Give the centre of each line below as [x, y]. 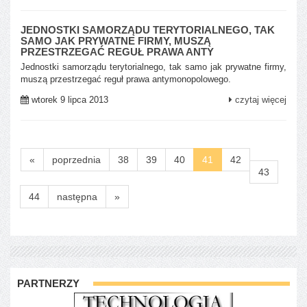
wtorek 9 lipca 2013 [69, 99]
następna [77, 196]
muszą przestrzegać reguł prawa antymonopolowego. [126, 79]
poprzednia [76, 159]
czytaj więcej [259, 99]
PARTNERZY [48, 283]
